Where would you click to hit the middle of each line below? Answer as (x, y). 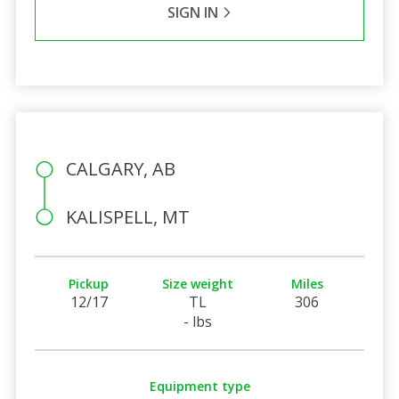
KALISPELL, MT (127, 216)
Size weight (198, 283)
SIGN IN (194, 12)
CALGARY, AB (120, 168)
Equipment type (199, 386)
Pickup (89, 283)
